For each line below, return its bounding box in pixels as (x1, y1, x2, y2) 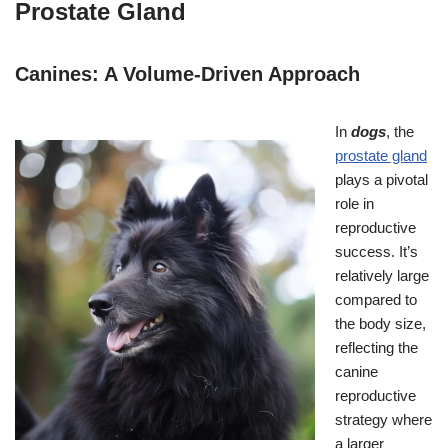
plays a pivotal (335, 170, 428, 188)
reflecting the (335, 338, 418, 356)
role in (335, 194, 374, 212)
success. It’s (335, 242, 418, 260)
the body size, (335, 314, 426, 332)
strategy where (335, 410, 432, 428)
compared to (335, 290, 417, 308)
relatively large (335, 266, 429, 284)
